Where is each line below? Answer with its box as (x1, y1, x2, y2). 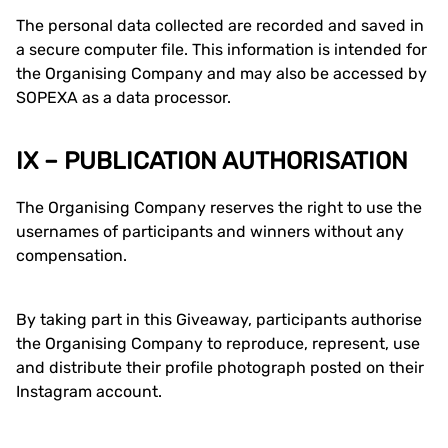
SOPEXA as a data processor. (16, 88, 231, 107)
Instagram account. (16, 382, 162, 401)
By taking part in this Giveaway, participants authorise (16, 310, 422, 329)
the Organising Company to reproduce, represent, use (16, 334, 420, 353)
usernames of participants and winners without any (16, 222, 404, 241)
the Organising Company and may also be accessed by (16, 64, 427, 83)
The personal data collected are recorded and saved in (16, 16, 424, 35)
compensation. (16, 246, 127, 265)
